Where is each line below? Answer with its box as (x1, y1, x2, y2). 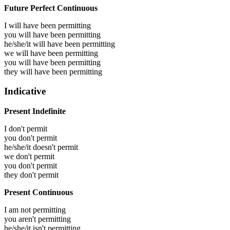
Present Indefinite (4, 107, 66, 116)
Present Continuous (4, 188, 73, 197)
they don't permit (4, 170, 59, 180)
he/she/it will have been (4, 39, 82, 48)
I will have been (4, 21, 58, 30)
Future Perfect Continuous (4, 3, 98, 12)
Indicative (4, 86, 46, 97)
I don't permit (4, 124, 47, 133)
